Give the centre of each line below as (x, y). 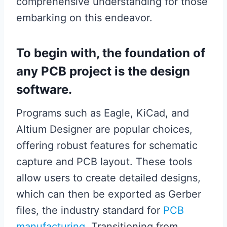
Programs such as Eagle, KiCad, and (103, 113)
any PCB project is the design (103, 71)
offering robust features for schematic (107, 145)
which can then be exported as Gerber (109, 194)
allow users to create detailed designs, (108, 178)
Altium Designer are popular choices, (104, 129)
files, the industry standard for (90, 210)
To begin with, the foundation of (111, 53)
